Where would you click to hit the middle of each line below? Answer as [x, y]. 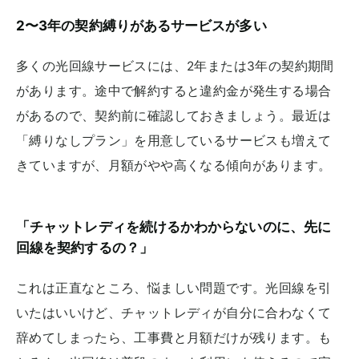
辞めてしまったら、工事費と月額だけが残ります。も [174, 337]
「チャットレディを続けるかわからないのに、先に [173, 227]
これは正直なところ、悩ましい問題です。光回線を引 [174, 288]
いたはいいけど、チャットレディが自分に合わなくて [174, 313]
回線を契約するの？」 [85, 248]
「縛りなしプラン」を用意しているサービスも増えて [174, 141]
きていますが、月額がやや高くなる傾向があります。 [174, 166]
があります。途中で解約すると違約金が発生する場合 [174, 91]
